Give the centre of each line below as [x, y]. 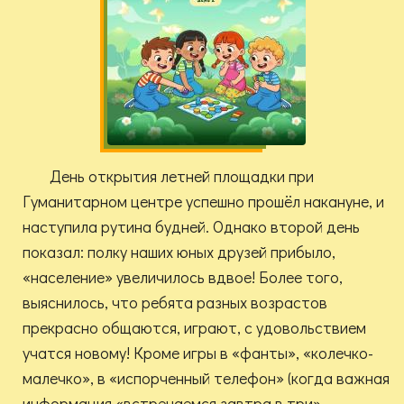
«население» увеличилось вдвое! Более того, [183, 277]
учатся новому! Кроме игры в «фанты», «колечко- [198, 353]
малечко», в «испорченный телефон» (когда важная [206, 378]
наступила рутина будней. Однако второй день [191, 227]
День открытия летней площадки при [182, 176]
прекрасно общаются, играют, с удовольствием [194, 328]
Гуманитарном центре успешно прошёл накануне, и [203, 202]
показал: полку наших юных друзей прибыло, [179, 252]
